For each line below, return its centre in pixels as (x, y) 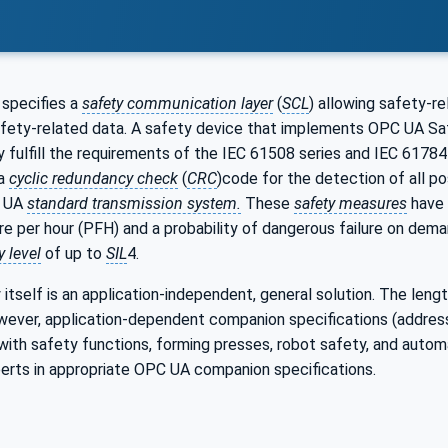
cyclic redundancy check (93, 178)
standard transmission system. (134, 203)
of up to (73, 253)
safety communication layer (177, 103)
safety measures (350, 203)
